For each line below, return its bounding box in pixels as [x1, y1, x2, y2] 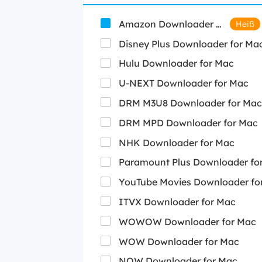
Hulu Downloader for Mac [119, 57, 234, 70]
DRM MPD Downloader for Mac [119, 116, 258, 129]
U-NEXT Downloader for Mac [119, 77, 249, 89]
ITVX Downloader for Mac [119, 195, 236, 208]
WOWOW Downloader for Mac [119, 215, 256, 227]
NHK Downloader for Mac [119, 136, 235, 149]
